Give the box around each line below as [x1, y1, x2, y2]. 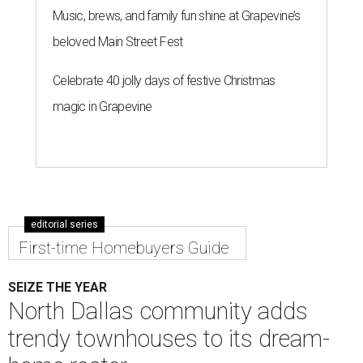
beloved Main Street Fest [53, 34, 183, 50]
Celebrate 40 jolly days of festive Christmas [53, 73, 275, 89]
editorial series [31, 219, 98, 231]
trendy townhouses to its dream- [8, 325, 330, 353]
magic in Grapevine [53, 99, 152, 115]
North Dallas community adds [8, 297, 308, 326]
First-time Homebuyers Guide [19, 238, 229, 258]
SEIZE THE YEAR [8, 280, 107, 296]
